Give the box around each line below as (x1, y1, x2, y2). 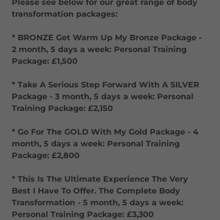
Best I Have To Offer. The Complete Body (12, 186, 180, 195)
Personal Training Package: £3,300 (12, 210, 154, 219)
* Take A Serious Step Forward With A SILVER (12, 80, 199, 89)
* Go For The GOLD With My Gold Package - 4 (12, 127, 198, 137)
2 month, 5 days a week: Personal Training (12, 45, 187, 54)
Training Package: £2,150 (12, 104, 113, 113)
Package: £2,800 (12, 151, 80, 160)
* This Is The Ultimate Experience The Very (12, 174, 188, 184)
